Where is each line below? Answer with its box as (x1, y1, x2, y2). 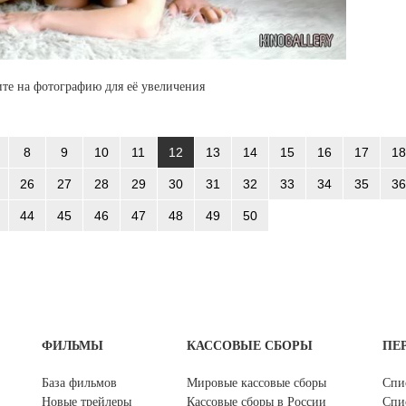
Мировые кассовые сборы (187, 375, 326, 390)
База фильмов (42, 375, 117, 390)
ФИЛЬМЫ (42, 338, 103, 353)
